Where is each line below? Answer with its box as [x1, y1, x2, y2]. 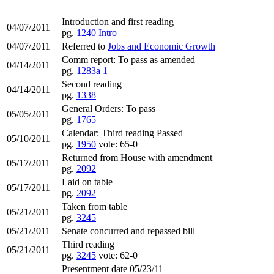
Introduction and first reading [62, 16, 174, 27]
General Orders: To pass [62, 103, 155, 114]
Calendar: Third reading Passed [62, 127, 183, 138]
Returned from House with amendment [62, 152, 212, 163]
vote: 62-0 [98, 250, 138, 261]
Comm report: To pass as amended [62, 54, 195, 65]
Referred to [62, 40, 108, 51]
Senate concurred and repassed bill [62, 225, 195, 236]
